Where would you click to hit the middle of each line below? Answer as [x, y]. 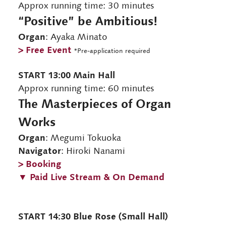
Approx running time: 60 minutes [86, 89]
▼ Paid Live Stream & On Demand [91, 177]
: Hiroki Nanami [93, 151]
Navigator [39, 151]
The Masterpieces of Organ [94, 104]
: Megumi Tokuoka [83, 138]
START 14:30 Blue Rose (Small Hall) [93, 216]
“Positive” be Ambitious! [88, 21]
